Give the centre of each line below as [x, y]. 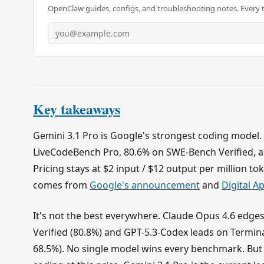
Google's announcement [145, 185]
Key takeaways [77, 108]
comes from [61, 185]
